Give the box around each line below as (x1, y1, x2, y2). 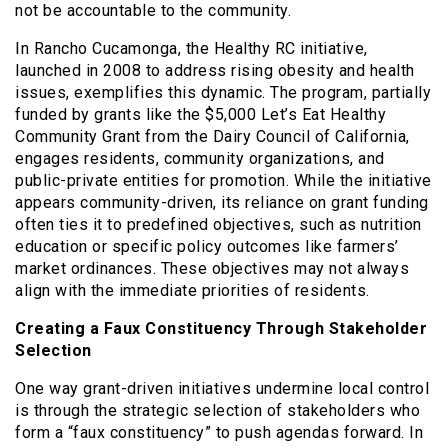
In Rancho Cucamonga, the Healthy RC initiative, (15, 38, 368, 58)
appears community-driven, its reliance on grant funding (15, 192, 429, 212)
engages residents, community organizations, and (15, 148, 385, 168)
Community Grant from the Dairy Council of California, (15, 126, 410, 146)
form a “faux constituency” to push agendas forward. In (15, 422, 423, 442)
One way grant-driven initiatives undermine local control (15, 378, 429, 398)
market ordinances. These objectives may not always (15, 258, 409, 278)
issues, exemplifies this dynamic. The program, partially (15, 82, 431, 102)
